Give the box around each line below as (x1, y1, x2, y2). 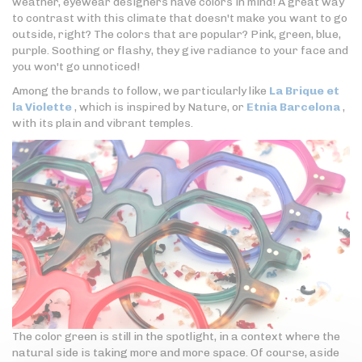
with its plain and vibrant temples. (12, 116, 193, 130)
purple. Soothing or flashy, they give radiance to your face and (12, 44, 348, 57)
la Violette (12, 100, 72, 114)
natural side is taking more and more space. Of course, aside (12, 346, 339, 360)
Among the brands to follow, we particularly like (12, 84, 269, 98)
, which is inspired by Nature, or (72, 100, 246, 114)
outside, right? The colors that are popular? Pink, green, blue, (12, 27, 341, 41)
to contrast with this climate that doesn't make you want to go (12, 11, 347, 25)
